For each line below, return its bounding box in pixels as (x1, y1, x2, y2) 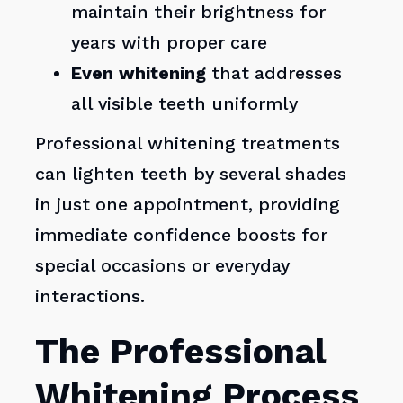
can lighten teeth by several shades (35, 164, 347, 185)
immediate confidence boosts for (35, 225, 328, 246)
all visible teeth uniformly (71, 94, 299, 115)
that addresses (206, 63, 343, 85)
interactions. (35, 286, 146, 308)
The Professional (35, 331, 327, 372)
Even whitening (71, 63, 207, 85)
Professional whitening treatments (35, 133, 341, 155)
